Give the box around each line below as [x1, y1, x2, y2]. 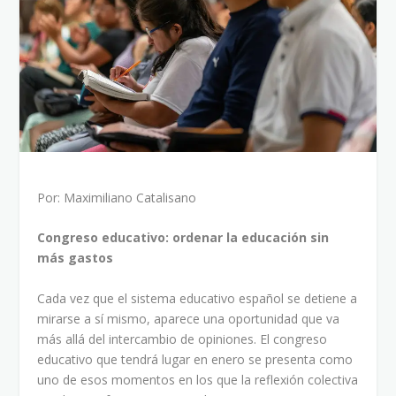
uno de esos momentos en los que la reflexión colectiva [37, 370, 359, 388]
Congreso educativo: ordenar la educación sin [37, 229, 330, 247]
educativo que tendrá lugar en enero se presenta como [37, 350, 354, 368]
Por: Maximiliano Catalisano [37, 188, 197, 206]
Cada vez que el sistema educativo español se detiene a [37, 289, 358, 307]
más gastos [37, 249, 114, 267]
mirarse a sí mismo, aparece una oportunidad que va [37, 309, 340, 327]
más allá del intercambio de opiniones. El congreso [37, 330, 328, 347]
